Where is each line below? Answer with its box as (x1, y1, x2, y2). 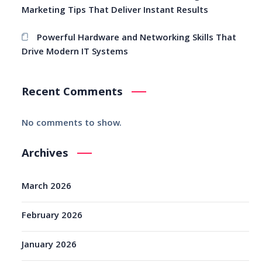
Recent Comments (22, 84, 123, 103)
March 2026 (22, 180, 72, 195)
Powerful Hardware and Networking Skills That (37, 31, 237, 47)
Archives (22, 145, 69, 164)
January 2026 (22, 238, 77, 254)
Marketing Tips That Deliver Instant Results (22, 4, 209, 19)
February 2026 (22, 209, 83, 225)
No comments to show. (22, 116, 122, 132)
